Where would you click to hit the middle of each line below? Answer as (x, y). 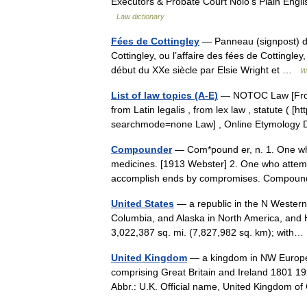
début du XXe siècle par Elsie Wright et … (206, 70)
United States (143, 204)
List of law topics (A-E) (164, 95)
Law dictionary (140, 16)
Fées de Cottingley (155, 41)
